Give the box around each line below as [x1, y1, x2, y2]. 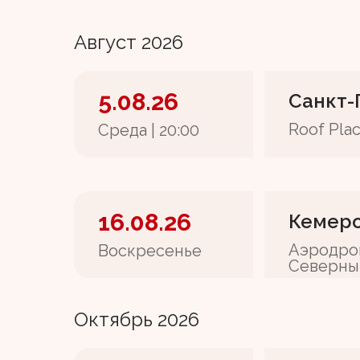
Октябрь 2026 [74, 308, 199, 331]
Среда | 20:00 [98, 121, 199, 140]
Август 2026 [74, 31, 183, 54]
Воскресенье [98, 241, 202, 260]
